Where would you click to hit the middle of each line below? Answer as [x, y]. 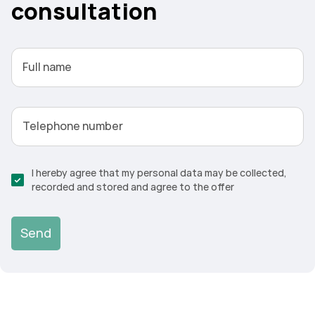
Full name [47, 67]
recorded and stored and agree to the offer [133, 187]
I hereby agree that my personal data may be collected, [159, 173]
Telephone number [73, 126]
